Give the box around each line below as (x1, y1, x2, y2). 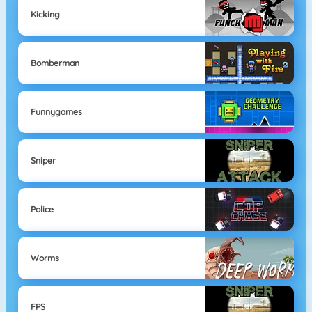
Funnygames (30, 106, 82, 117)
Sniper (30, 155, 56, 166)
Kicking (30, 8, 60, 19)
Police (30, 203, 54, 214)
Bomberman (30, 57, 79, 68)
